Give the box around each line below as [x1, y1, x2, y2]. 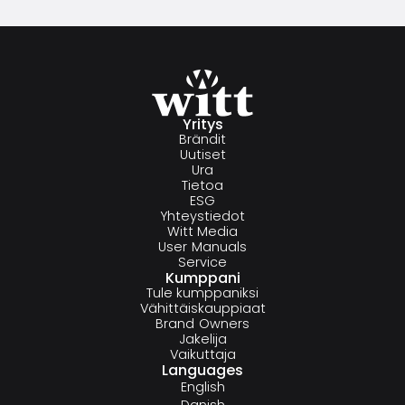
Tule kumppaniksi [146, 283, 259, 302]
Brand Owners [155, 314, 250, 333]
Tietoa [182, 175, 223, 194]
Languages [162, 359, 243, 381]
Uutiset [179, 145, 226, 164]
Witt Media [166, 221, 239, 240]
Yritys [182, 113, 223, 135]
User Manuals [158, 237, 247, 256]
